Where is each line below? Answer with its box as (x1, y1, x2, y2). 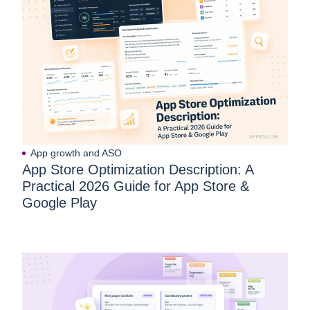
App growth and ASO (30, 147, 122, 158)
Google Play (22, 195, 97, 210)
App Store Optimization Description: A (22, 162, 253, 177)
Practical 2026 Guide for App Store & (22, 179, 249, 194)
